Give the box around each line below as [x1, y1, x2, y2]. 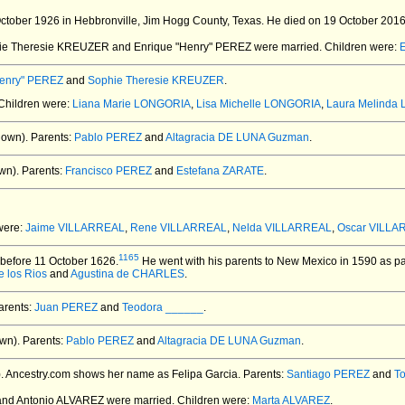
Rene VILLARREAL [130, 221, 227, 234]
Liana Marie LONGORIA [72, 98, 191, 110]
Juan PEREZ [34, 301, 98, 314]
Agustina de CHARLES [71, 268, 184, 280]
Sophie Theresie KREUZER [88, 74, 224, 87]
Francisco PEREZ [65, 165, 152, 177]
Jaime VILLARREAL [25, 221, 125, 234]
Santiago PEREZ [287, 368, 370, 381]
